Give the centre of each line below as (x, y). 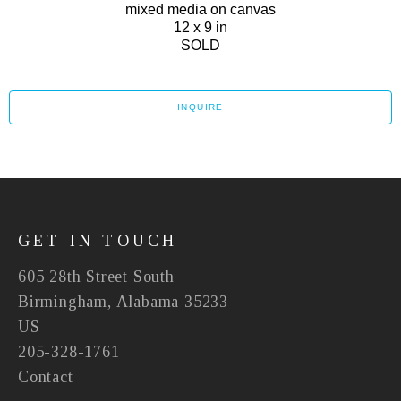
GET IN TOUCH (98, 241)
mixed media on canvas (200, 9)
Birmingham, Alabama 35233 (123, 302)
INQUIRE (200, 107)
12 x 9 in (200, 27)
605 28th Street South (96, 277)
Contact (46, 377)
